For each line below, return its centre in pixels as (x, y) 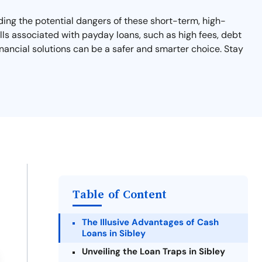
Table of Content (120, 194)
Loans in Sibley (114, 233)
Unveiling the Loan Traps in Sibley (154, 251)
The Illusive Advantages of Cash (150, 222)
